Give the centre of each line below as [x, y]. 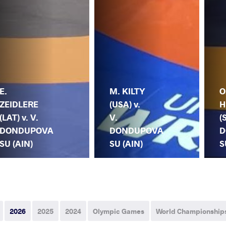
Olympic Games [119, 211]
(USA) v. [125, 104]
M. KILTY [127, 91]
